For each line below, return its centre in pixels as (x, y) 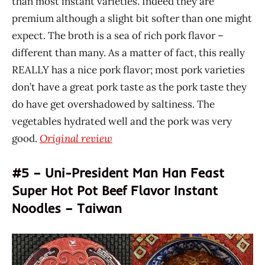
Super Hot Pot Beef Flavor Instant (115, 191)
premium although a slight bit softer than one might (132, 19)
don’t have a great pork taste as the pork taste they (129, 87)
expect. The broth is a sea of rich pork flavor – (118, 36)
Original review (76, 139)
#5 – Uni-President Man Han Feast (118, 173)
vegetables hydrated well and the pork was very (122, 122)
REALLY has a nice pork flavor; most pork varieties (128, 70)
